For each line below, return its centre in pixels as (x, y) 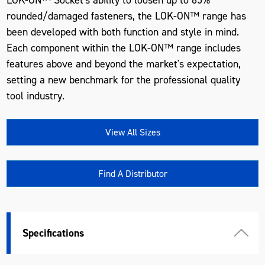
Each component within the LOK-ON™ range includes (124, 48)
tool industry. (36, 96)
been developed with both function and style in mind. (123, 32)
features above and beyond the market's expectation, (124, 64)
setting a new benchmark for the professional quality (124, 80)
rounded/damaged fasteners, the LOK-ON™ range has (127, 16)
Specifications (54, 233)
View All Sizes (132, 132)
